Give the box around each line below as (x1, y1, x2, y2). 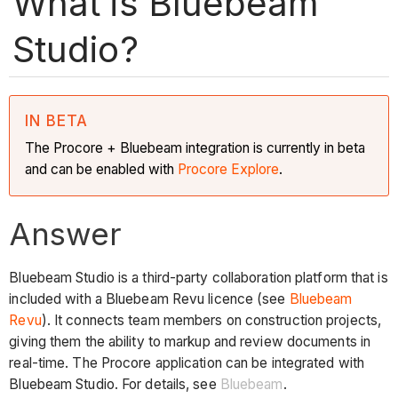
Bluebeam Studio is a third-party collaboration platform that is (9, 269, 388, 287)
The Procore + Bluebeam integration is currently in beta (25, 139, 366, 156)
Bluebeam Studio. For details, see (9, 376, 220, 394)
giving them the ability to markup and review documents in (9, 333, 371, 351)
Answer (9, 214, 123, 252)
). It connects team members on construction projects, (41, 312, 382, 330)
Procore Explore (174, 160, 280, 178)
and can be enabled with (25, 160, 175, 178)
